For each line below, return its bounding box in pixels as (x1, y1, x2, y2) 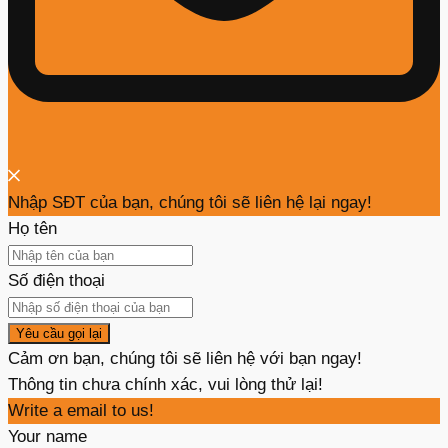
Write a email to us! (8, 401, 154, 421)
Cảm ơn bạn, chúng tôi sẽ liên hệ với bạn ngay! (8, 349, 362, 369)
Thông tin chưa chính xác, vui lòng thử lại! (8, 375, 323, 395)
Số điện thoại (8, 271, 105, 291)
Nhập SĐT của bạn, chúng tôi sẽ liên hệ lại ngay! (8, 193, 372, 213)
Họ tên (8, 219, 57, 239)
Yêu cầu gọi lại (16, 326, 102, 342)
